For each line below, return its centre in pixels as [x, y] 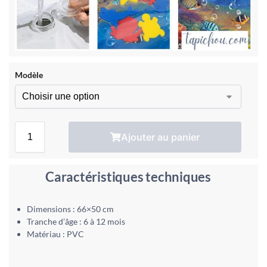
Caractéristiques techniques [128, 176]
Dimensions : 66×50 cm [70, 209]
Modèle [29, 74]
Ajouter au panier [160, 137]
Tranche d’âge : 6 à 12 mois [76, 221]
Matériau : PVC [55, 234]
